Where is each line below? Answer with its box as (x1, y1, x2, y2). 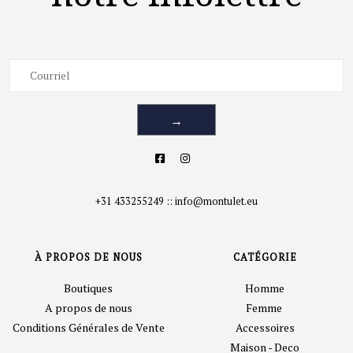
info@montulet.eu (175, 194, 258, 208)
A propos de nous (44, 299, 132, 315)
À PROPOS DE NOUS (34, 250, 143, 264)
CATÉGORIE (232, 250, 297, 264)
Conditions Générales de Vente (12, 319, 165, 335)
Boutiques (64, 280, 113, 295)
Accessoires (235, 319, 295, 335)
